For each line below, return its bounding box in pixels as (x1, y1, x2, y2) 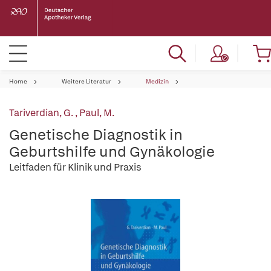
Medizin (146, 77, 169, 85)
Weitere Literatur (62, 77, 111, 85)
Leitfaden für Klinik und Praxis (9, 161, 142, 174)
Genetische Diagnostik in (9, 125, 183, 144)
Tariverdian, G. (9, 106, 75, 119)
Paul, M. (79, 106, 114, 119)
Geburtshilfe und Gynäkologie (9, 142, 215, 161)
